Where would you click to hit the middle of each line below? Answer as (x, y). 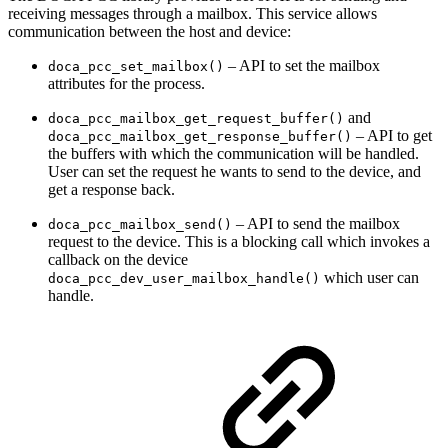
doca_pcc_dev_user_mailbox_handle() (184, 279)
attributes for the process (124, 84)
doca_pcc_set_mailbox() (136, 67)
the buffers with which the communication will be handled (231, 154)
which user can (369, 278)
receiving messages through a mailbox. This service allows (192, 14)
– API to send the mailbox (316, 224)
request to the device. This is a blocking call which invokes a (239, 242)
